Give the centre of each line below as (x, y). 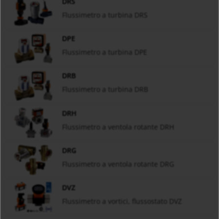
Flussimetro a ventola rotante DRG (118, 164)
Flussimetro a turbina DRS (105, 15)
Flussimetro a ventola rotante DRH (118, 127)
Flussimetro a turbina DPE (104, 52)
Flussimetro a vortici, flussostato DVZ (122, 201)
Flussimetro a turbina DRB (105, 89)
